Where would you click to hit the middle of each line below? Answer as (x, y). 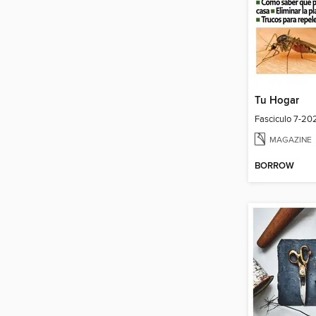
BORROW (274, 166)
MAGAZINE (291, 140)
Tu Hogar (277, 101)
